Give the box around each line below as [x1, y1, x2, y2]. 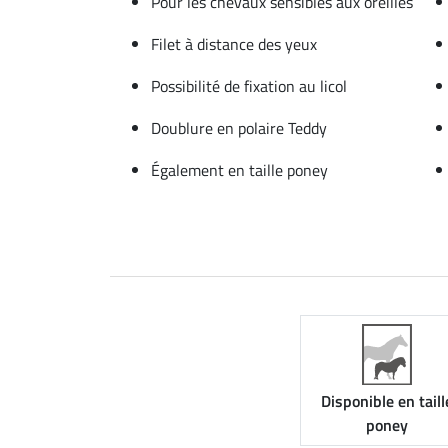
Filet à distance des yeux [151, 31, 317, 56]
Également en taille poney [151, 157, 328, 182]
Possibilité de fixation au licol [151, 73, 347, 98]
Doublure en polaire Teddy [151, 115, 327, 140]
